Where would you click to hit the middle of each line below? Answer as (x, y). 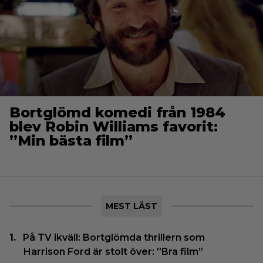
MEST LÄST (131, 206)
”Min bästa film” (71, 141)
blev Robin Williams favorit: (114, 127)
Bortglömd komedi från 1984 (117, 113)
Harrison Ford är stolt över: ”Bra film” (113, 252)
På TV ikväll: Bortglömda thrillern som (114, 238)
